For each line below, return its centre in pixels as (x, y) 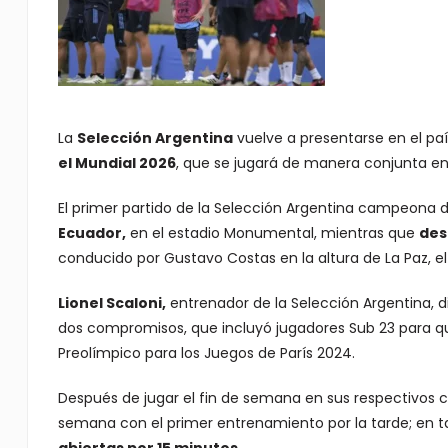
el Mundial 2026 (116, 163)
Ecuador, (91, 233)
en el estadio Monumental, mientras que (272, 233)
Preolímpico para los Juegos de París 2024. (206, 353)
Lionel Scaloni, (111, 303)
